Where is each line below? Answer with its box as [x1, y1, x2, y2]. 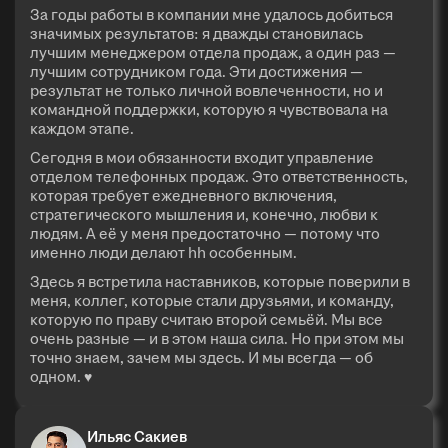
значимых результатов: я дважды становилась [30, 22, 363, 44]
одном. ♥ [30, 365, 92, 387]
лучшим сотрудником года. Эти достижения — [30, 60, 363, 82]
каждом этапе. [30, 117, 134, 139]
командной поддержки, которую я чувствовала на [30, 98, 388, 120]
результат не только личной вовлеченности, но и [30, 79, 383, 101]
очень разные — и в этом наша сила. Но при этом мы [30, 327, 404, 349]
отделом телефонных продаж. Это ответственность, [30, 165, 408, 187]
